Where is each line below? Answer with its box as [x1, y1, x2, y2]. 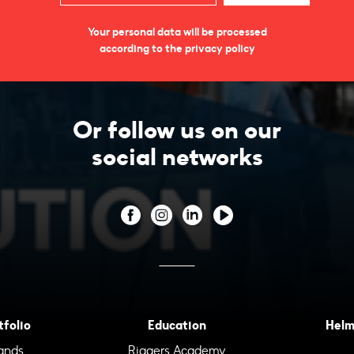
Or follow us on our [73, 115, 281, 145]
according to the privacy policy [99, 41, 255, 55]
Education [147, 317, 206, 333]
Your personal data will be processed [87, 24, 267, 39]
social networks [91, 142, 263, 171]
